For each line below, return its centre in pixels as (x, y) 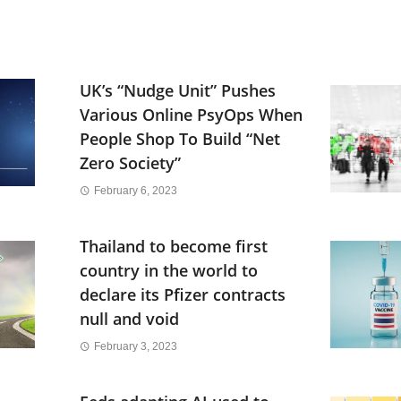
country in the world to (169, 270)
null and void (129, 318)
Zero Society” (130, 162)
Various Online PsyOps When (191, 114)
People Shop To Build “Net (180, 138)
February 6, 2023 (135, 190)
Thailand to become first (174, 246)
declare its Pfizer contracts (183, 294)
